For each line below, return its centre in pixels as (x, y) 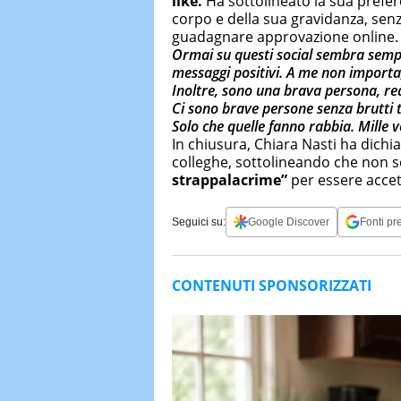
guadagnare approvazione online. (285, 37)
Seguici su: (199, 222)
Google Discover (289, 222)
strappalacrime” (230, 180)
